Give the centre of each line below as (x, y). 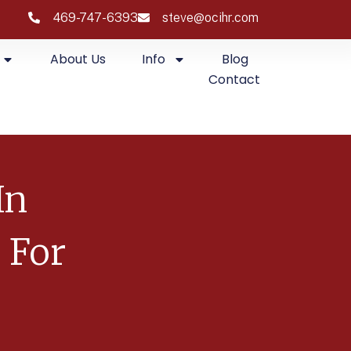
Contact (235, 80)
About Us (78, 60)
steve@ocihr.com (211, 18)
